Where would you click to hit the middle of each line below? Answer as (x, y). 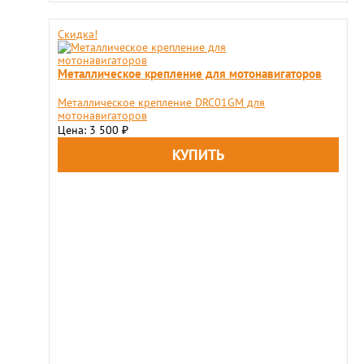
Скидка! (78, 34)
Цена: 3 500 (90, 130)
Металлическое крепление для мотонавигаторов (190, 73)
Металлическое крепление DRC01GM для (161, 102)
